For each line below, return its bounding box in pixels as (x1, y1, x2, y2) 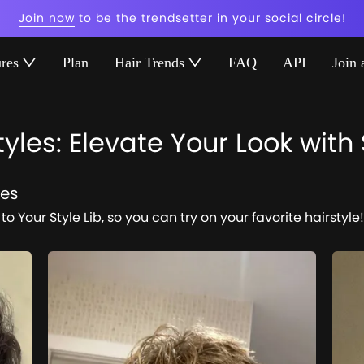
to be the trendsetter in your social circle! (78, 10, 346, 26)
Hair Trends (115, 54, 184, 71)
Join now (18, 10, 75, 26)
